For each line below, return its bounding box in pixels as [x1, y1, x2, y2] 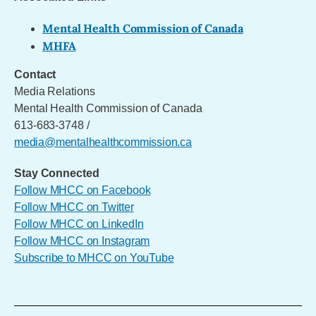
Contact [14, 68, 56, 80]
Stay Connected [14, 167, 99, 179]
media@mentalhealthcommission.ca [14, 136, 192, 148]
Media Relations [14, 85, 95, 97]
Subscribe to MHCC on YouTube [14, 252, 174, 264]
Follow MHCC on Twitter [14, 201, 134, 213]
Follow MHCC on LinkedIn [14, 218, 144, 230]
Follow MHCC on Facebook [14, 184, 151, 196]
